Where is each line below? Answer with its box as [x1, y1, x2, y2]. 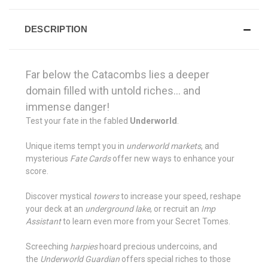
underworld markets [126, 141, 201, 151]
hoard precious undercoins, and [98, 241, 217, 251]
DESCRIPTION [24, 23, 88, 34]
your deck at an [26, 203, 85, 214]
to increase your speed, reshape [119, 191, 241, 201]
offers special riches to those [120, 254, 231, 264]
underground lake [85, 203, 150, 214]
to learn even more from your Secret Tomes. [61, 216, 230, 226]
